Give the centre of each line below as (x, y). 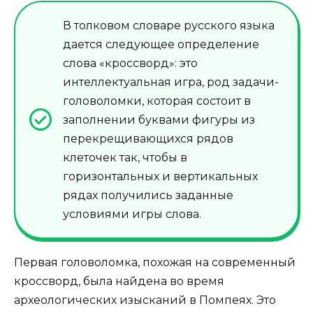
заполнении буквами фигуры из (159, 119)
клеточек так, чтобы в (125, 157)
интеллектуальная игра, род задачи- (171, 82)
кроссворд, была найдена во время (119, 281)
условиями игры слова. (132, 214)
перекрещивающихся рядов (148, 138)
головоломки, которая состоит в (157, 101)
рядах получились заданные (148, 195)
